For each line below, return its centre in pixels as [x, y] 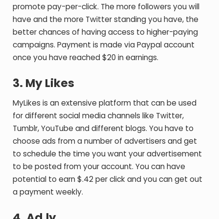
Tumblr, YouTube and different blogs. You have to [103, 128]
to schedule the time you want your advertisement [108, 154]
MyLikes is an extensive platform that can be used [105, 103]
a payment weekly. [48, 192]
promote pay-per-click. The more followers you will [106, 7]
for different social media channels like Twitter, [99, 116]
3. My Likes [44, 83]
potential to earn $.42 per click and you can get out [108, 179]
